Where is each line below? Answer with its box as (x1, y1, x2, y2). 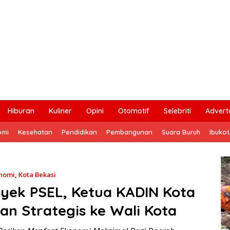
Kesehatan (18, 127, 52, 136)
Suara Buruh (162, 127, 200, 136)
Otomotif (118, 106, 149, 116)
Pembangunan (106, 127, 152, 136)
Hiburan (8, 106, 34, 116)
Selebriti (164, 106, 191, 116)
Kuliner (49, 106, 72, 116)
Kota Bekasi (18, 169, 56, 179)
